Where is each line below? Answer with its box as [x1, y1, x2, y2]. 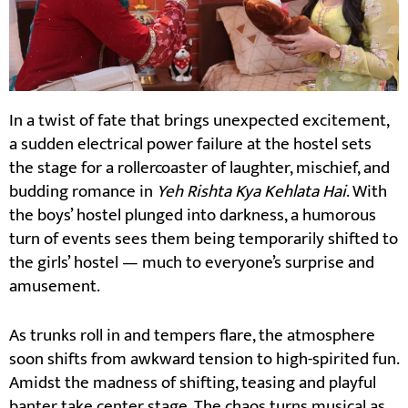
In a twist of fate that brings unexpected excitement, [9, 106, 389, 135]
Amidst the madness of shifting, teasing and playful [9, 369, 376, 398]
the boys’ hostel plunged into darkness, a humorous [9, 200, 376, 229]
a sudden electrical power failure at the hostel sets [9, 129, 372, 158]
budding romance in [9, 177, 157, 206]
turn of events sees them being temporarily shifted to [9, 224, 398, 253]
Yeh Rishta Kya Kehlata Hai [157, 177, 346, 206]
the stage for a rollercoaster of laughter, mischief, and [9, 153, 390, 182]
